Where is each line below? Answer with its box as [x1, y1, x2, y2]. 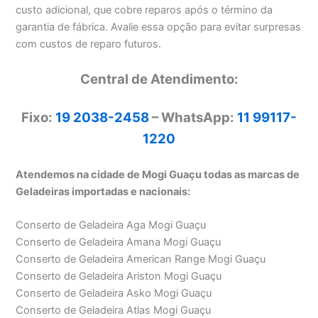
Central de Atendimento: [79, 71, 238, 88]
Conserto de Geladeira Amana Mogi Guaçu [16, 236, 221, 249]
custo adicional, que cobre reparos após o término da [16, 3, 273, 16]
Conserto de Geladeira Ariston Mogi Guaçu [16, 270, 222, 283]
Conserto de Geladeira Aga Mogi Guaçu [16, 219, 207, 232]
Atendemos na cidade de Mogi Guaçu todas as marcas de [16, 168, 300, 181]
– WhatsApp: [149, 109, 237, 126]
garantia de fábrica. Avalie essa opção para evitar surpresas [16, 20, 302, 33]
